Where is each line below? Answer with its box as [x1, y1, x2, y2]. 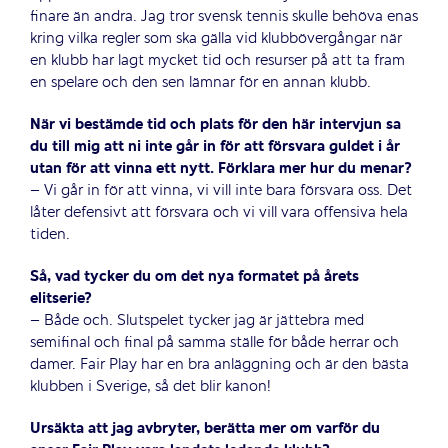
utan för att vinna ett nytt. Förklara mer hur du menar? [29, 158, 412, 181]
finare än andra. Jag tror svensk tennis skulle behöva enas [29, 6, 418, 29]
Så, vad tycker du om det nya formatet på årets [29, 266, 359, 289]
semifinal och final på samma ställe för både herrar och [29, 332, 399, 355]
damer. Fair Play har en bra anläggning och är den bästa [29, 354, 409, 377]
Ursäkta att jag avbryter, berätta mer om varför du [29, 418, 380, 441]
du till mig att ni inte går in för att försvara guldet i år [29, 136, 400, 159]
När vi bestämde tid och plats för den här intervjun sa [29, 114, 401, 137]
